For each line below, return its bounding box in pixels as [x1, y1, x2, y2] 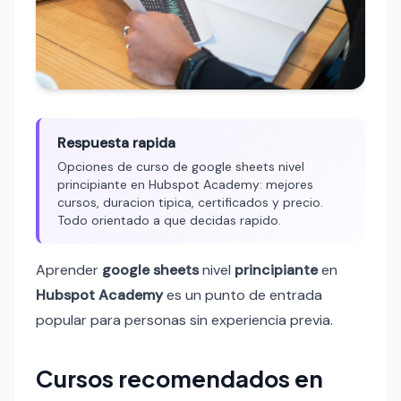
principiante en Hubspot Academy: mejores [57, 176, 313, 193]
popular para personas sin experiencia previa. [36, 311, 333, 330]
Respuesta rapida [57, 133, 175, 153]
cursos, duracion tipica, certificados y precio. [57, 194, 323, 211]
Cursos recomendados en [36, 363, 323, 394]
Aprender [36, 260, 102, 280]
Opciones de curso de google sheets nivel [57, 158, 304, 175]
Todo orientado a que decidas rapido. [57, 212, 281, 229]
